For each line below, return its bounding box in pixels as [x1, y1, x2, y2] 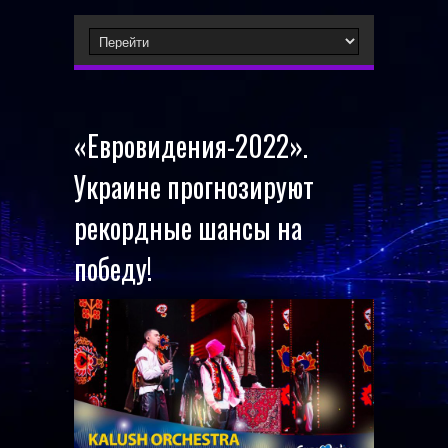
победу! [74, 248, 152, 289]
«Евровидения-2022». [74, 125, 308, 166]
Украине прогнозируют [74, 166, 314, 207]
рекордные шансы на [74, 207, 302, 248]
